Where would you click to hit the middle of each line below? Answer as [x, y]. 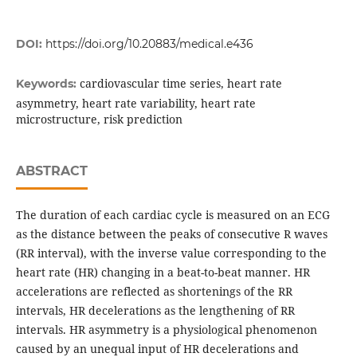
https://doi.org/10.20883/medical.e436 [149, 44]
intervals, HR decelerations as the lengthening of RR [155, 311]
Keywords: [47, 84]
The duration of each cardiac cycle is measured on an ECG [173, 215]
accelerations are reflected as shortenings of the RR [154, 292]
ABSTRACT [51, 171]
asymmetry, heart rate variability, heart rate [135, 104]
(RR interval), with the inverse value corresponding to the [171, 253]
